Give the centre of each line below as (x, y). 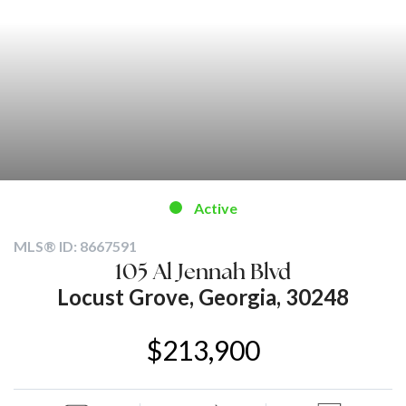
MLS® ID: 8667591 (75, 246)
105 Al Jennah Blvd (203, 273)
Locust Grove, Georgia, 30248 (203, 296)
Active (214, 208)
